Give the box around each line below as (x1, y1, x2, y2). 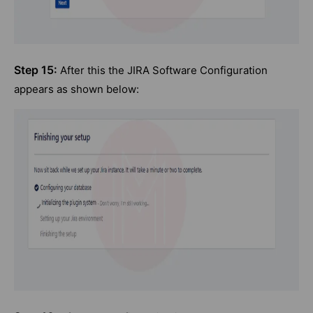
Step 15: (14, 63, 57, 78)
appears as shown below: (14, 82, 139, 96)
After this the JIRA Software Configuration (57, 64, 268, 78)
